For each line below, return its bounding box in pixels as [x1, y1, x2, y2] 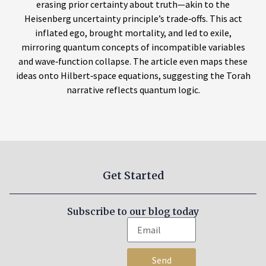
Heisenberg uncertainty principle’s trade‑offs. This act [24, 12, 242, 25]
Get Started [102, 169, 164, 183]
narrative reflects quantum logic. [66, 84, 200, 96]
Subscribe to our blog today [67, 205, 199, 218]
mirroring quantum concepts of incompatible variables [21, 41, 245, 53]
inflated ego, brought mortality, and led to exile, [34, 27, 232, 39]
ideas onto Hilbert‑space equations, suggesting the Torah [15, 69, 251, 82]
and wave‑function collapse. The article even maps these [18, 55, 248, 68]
